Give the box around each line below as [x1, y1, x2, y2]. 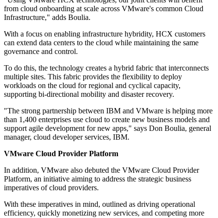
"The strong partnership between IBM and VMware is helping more [4, 107, 213, 115]
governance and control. [4, 47, 78, 56]
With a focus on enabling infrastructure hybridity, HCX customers [4, 30, 205, 38]
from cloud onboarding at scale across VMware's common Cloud [4, 4, 203, 13]
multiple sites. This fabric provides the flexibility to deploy [4, 73, 182, 81]
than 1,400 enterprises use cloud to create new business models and [4, 115, 210, 124]
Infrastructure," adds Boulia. [4, 13, 91, 22]
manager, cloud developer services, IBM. [4, 133, 129, 142]
